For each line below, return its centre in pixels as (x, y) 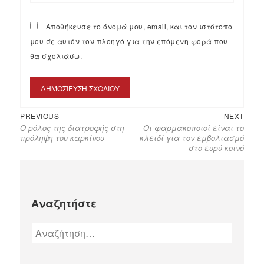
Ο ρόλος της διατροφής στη (72, 128)
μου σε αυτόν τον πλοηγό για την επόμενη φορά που (129, 41)
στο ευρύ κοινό (216, 148)
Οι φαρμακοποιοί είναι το (193, 128)
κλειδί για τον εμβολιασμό (192, 138)
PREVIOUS (40, 116)
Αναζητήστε (64, 204)
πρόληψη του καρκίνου (62, 138)
